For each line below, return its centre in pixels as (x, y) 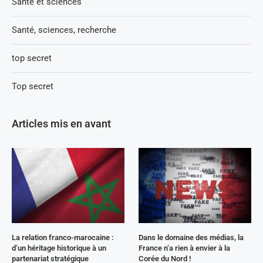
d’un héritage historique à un (59, 248)
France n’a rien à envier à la (185, 248)
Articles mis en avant (61, 123)
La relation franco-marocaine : (63, 237)
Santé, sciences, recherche (64, 30)
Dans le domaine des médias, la (191, 237)
